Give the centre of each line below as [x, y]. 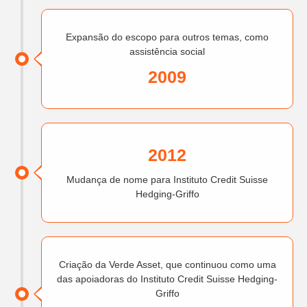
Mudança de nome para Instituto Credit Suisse [167, 180]
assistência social [167, 52]
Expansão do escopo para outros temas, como [167, 37]
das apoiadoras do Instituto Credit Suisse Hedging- [167, 279]
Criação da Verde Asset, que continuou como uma [167, 265]
